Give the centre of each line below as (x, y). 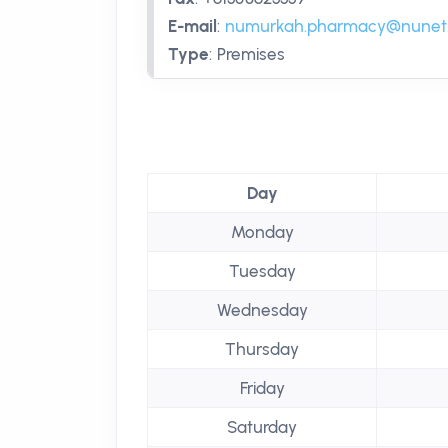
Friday (262, 388)
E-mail (192, 26)
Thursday (262, 349)
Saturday (262, 427)
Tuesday (262, 271)
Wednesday (262, 310)
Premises (251, 54)
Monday (262, 232)
